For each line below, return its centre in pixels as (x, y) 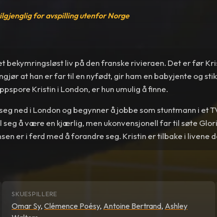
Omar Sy (26, 206)
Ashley (176, 206)
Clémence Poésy (72, 206)
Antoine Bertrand (132, 206)
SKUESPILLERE (35, 194)
